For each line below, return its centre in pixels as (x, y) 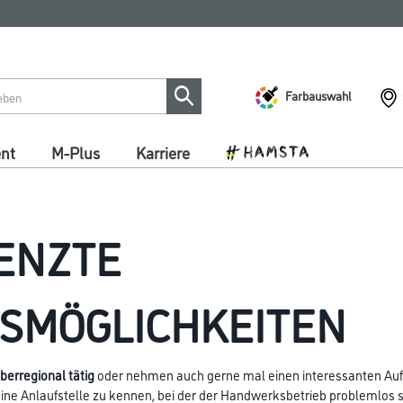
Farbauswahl (318, 95)
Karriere (163, 152)
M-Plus (76, 152)
